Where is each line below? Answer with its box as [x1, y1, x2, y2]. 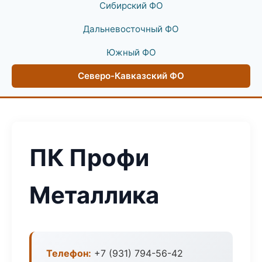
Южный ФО [106, 47, 156, 58]
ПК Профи [29, 143, 149, 172]
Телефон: [46, 247, 91, 259]
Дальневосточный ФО [83, 23, 179, 35]
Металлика [29, 181, 159, 209]
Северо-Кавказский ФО [78, 70, 184, 81]
